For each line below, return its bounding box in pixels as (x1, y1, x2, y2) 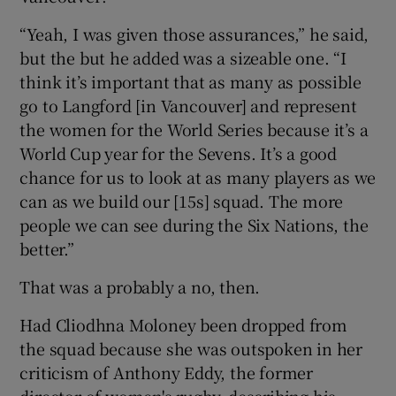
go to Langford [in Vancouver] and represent (19, 93, 357, 117)
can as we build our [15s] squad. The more (19, 188, 344, 212)
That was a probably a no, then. (19, 274, 261, 298)
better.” (19, 236, 74, 260)
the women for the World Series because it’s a (19, 117, 369, 141)
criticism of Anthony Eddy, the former (19, 360, 314, 384)
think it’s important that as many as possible (19, 69, 362, 93)
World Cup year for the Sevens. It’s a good (19, 141, 338, 164)
